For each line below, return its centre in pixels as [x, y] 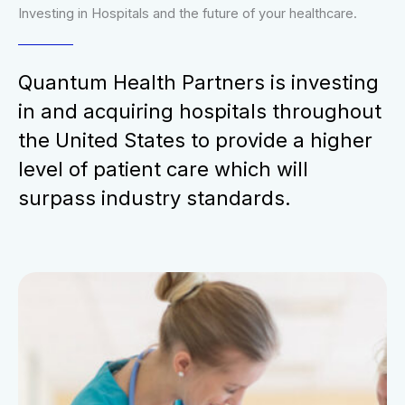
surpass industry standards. [155, 198]
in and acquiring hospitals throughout [200, 112]
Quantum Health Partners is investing [198, 83]
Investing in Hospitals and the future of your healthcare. [188, 14]
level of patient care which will [163, 170]
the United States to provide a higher [195, 141]
